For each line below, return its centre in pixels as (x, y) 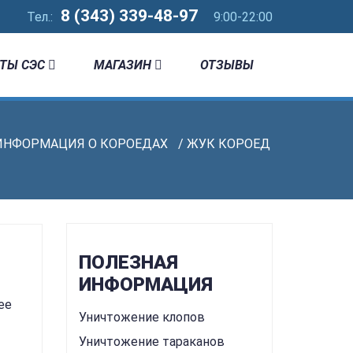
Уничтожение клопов (141, 317)
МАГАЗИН (123, 65)
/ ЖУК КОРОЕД (223, 144)
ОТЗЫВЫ (227, 65)
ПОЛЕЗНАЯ (128, 262)
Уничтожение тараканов (151, 342)
